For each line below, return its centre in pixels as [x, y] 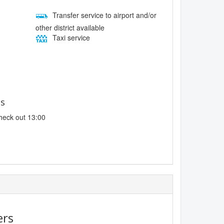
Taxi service [70, 38]
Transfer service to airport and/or [103, 15]
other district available [70, 28]
